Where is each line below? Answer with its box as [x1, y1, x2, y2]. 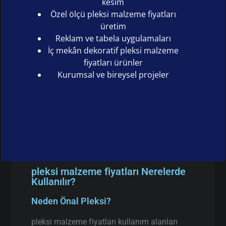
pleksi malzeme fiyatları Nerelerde [31, 165, 186, 178]
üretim [100, 20, 126, 32]
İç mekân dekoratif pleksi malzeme [47, 44, 179, 56]
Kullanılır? [31, 175, 76, 188]
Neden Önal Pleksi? [31, 195, 111, 206]
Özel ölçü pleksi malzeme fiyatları [50, 8, 176, 20]
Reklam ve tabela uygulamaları [55, 32, 171, 44]
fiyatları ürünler [83, 56, 143, 68]
